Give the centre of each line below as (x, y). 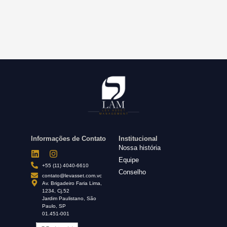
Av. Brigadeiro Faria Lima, (72, 183)
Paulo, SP (54, 206)
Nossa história (140, 147)
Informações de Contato (68, 138)
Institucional (138, 138)
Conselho (132, 172)
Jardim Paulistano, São (69, 198)
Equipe (129, 160)
